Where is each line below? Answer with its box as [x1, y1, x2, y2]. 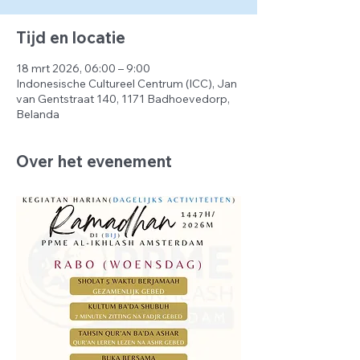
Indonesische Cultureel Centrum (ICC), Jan [16, 76, 237, 91]
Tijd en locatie [16, 27, 125, 47]
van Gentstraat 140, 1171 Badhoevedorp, [16, 92, 230, 106]
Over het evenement [16, 151, 172, 171]
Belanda [16, 107, 59, 121]
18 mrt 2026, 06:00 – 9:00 [16, 61, 150, 76]
